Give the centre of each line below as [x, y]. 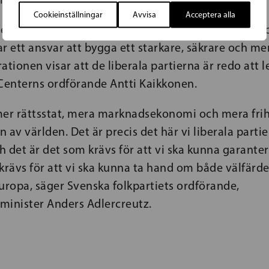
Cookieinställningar [68, 14]
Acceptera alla [211, 14]
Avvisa [144, 14]
